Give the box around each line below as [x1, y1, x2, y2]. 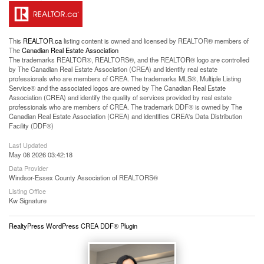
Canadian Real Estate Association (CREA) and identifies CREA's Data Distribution [9, 111, 242, 121]
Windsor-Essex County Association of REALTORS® [9, 173, 158, 182]
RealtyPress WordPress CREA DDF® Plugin [9, 221, 137, 230]
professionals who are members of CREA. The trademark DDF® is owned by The [9, 102, 242, 111]
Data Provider [9, 163, 48, 173]
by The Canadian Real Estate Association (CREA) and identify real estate [9, 64, 217, 74]
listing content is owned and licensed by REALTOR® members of [62, 36, 249, 45]
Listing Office [9, 186, 46, 196]
